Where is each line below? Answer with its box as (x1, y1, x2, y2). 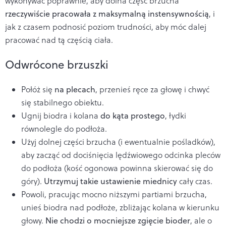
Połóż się (21, 83, 54, 95)
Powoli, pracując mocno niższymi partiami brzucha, (21, 188, 207, 200)
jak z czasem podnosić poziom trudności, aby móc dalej (5, 21, 206, 32)
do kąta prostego (100, 109, 165, 121)
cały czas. (177, 175, 212, 187)
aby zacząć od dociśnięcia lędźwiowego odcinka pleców (21, 149, 220, 160)
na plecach (54, 83, 95, 95)
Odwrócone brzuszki (5, 56, 108, 72)
